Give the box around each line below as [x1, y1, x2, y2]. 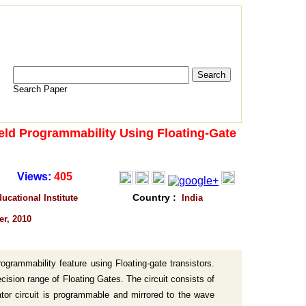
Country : [133, 192, 182, 203]
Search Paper [13, 84, 67, 94]
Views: [17, 171, 54, 182]
